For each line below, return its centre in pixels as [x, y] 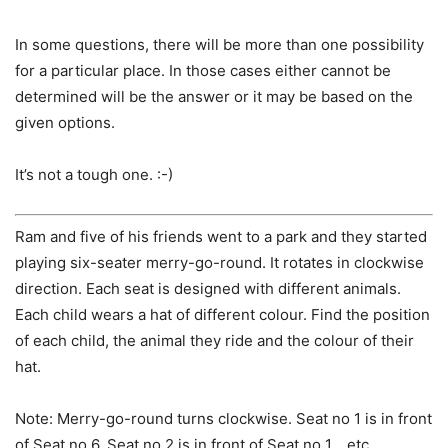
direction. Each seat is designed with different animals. [208, 288]
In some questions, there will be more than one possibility [219, 45]
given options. [65, 123]
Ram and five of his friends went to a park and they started [221, 236]
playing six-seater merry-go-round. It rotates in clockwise [219, 262]
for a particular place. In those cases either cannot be [203, 71]
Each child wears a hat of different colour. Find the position [222, 314]
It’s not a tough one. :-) [94, 175]
